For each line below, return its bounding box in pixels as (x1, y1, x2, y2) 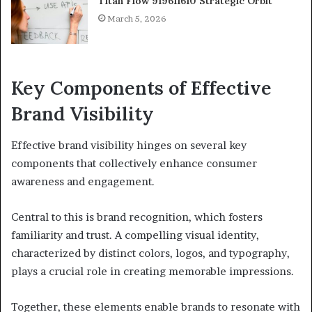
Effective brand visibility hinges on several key (11, 138, 247, 152)
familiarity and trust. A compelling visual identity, (11, 228, 259, 242)
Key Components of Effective (11, 76, 272, 100)
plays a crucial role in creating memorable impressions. (11, 264, 294, 278)
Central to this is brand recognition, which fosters (11, 210, 263, 224)
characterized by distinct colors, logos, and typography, (11, 246, 290, 260)
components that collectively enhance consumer (11, 156, 257, 170)
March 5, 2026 (107, 13, 167, 24)
